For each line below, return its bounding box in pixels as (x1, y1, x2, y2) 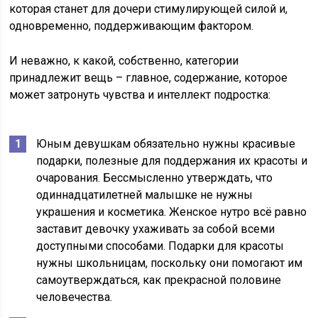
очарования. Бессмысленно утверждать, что (36, 171, 273, 185)
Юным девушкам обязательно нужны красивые (36, 137, 296, 151)
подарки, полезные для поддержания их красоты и (36, 154, 308, 168)
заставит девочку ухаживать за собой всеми (36, 222, 275, 236)
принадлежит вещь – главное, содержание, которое (9, 71, 288, 85)
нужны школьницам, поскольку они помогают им (36, 256, 303, 270)
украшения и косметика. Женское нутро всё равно (36, 205, 307, 219)
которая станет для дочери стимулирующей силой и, (9, 2, 288, 16)
